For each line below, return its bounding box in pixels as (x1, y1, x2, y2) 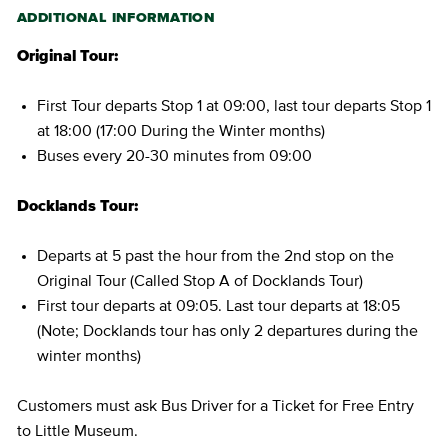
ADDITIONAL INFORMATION (17, 10, 216, 25)
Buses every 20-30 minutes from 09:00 (37, 147, 312, 164)
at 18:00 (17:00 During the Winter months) (37, 122, 325, 139)
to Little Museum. (17, 422, 138, 439)
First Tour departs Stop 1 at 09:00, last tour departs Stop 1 (37, 97, 431, 114)
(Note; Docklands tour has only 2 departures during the (37, 322, 418, 339)
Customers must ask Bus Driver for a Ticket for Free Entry (17, 397, 414, 414)
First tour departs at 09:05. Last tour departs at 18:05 (37, 297, 400, 314)
